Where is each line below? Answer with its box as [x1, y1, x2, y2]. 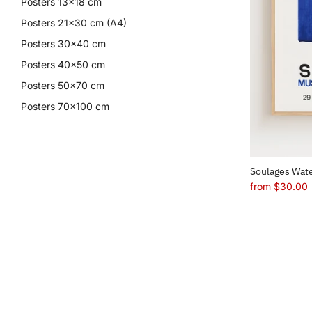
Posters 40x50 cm [21, 58, 105, 70]
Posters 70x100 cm [21, 100, 109, 112]
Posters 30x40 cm [21, 38, 106, 49]
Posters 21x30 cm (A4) [21, 17, 127, 29]
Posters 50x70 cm [21, 79, 104, 91]
